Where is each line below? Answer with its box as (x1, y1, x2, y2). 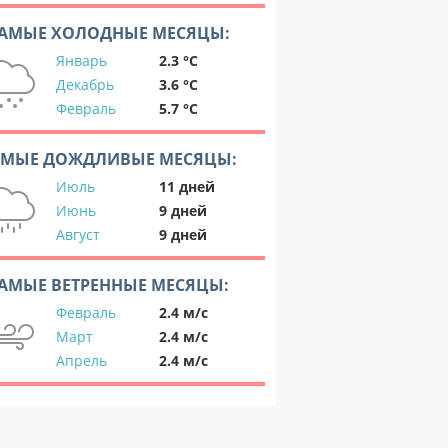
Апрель (56, 351, 107, 370)
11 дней (159, 177, 215, 196)
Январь (56, 51, 107, 70)
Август (56, 225, 100, 244)
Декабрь (56, 75, 114, 94)
